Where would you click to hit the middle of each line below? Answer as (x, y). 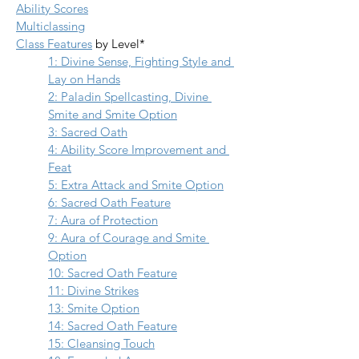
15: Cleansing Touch (101, 343)
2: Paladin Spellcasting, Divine (130, 97)
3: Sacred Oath (88, 132)
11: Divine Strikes (93, 290)
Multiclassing (50, 26)
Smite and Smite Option (113, 114)
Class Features (54, 44)
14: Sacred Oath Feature (113, 326)
